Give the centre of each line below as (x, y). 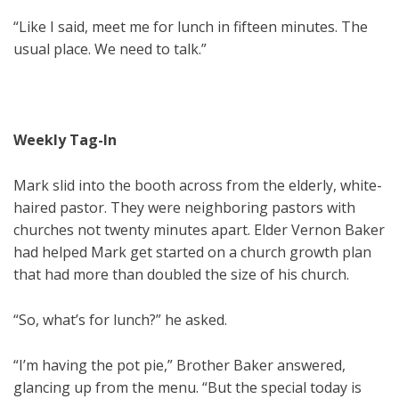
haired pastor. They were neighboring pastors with (184, 208)
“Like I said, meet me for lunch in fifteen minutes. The (191, 27)
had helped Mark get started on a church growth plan (192, 252)
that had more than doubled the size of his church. (181, 275)
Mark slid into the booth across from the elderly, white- (198, 186)
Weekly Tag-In (65, 140)
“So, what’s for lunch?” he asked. (120, 320)
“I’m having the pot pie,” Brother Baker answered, (179, 366)
